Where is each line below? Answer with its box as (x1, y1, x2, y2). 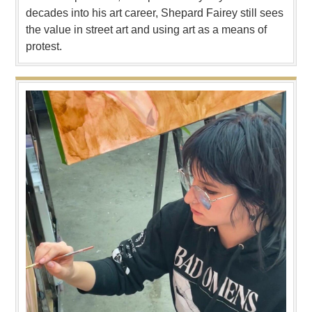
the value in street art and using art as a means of (26, 23, 267, 36)
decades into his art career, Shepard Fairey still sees (26, 6, 283, 19)
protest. (26, 40, 62, 52)
